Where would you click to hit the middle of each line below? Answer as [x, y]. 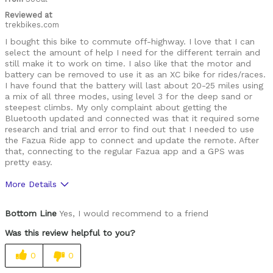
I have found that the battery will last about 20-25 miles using [134, 85]
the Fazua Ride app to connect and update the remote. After [132, 140]
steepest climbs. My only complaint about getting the [116, 107]
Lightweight [30, 245]
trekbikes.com [32, 24]
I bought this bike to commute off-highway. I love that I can [130, 41]
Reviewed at [29, 15]
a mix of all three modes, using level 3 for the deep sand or [129, 96]
